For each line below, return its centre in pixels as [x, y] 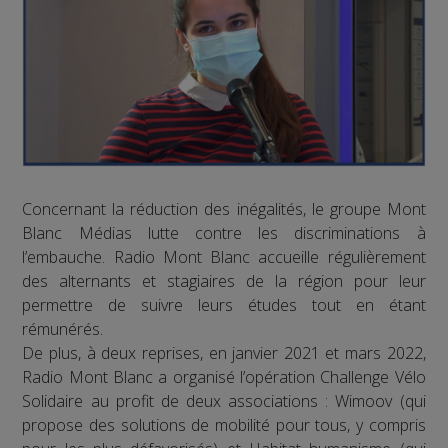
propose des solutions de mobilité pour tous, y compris [224, 425]
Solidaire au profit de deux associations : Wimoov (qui [224, 401]
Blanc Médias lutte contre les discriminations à [224, 233]
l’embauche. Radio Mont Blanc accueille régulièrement [224, 257]
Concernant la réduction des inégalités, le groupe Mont [224, 209]
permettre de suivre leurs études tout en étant [224, 305]
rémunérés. [63, 329]
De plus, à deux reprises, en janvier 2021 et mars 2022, [224, 353]
